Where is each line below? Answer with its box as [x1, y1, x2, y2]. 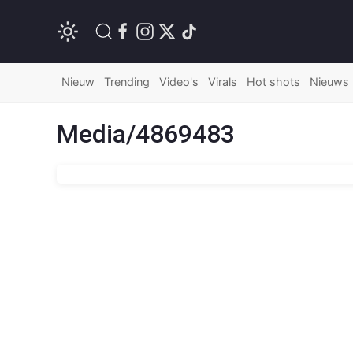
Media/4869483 [57, 119, 235, 149]
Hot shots [247, 75, 300, 88]
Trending [104, 75, 150, 88]
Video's [159, 75, 199, 88]
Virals [208, 75, 237, 88]
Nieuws [310, 75, 349, 88]
